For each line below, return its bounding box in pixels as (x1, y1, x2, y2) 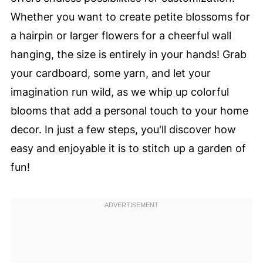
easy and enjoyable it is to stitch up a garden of (10, 142, 246, 154)
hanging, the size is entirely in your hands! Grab (10, 48, 247, 60)
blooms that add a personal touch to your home (10, 104, 248, 117)
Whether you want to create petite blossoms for (10, 11, 250, 23)
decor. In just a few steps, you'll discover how (10, 123, 236, 136)
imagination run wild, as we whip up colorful (10, 86, 229, 98)
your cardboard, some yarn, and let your (10, 67, 211, 79)
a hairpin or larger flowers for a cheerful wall (10, 29, 231, 42)
